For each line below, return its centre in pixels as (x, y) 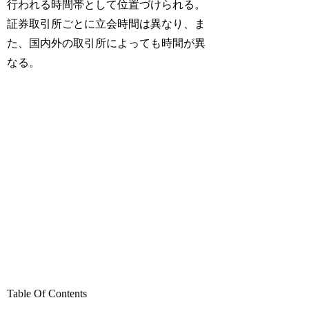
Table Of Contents (47, 294)
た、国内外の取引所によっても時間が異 (107, 43)
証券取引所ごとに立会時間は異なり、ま (107, 23)
